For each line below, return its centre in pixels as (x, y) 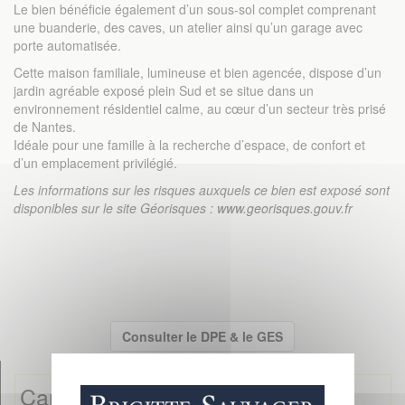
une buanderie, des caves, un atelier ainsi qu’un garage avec (188, 27)
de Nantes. (45, 127)
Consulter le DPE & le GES (202, 336)
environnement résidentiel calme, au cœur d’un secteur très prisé (200, 108)
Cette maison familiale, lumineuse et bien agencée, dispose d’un (198, 72)
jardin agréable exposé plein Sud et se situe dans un (164, 90)
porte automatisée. (67, 45)
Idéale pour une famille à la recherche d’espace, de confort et (189, 145)
